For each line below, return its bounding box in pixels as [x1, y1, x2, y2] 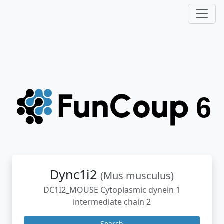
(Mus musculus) [100, 169, 174, 182]
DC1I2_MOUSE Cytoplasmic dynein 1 [43, 184, 180, 195]
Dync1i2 [50, 166, 100, 183]
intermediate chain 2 [73, 196, 151, 207]
